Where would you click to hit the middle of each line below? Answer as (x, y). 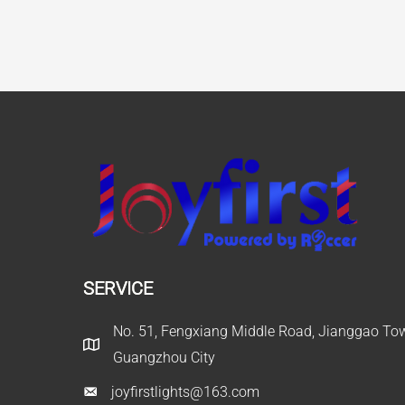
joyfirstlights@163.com (185, 392)
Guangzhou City (164, 358)
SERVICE (118, 289)
